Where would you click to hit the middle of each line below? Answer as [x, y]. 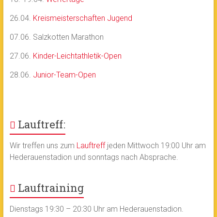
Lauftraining [51, 188]
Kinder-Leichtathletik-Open [77, 56]
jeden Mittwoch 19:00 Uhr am [155, 146]
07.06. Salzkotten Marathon [56, 37]
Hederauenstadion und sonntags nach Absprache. [94, 157]
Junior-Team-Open [64, 75]
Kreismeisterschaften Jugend [82, 18]
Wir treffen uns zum [43, 146]
